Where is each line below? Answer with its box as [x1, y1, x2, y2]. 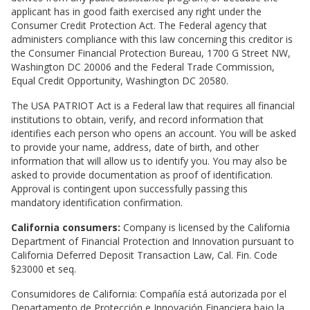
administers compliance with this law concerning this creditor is [11, 33, 293, 46]
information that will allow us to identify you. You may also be [11, 154, 287, 167]
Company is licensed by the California [120, 221, 290, 234]
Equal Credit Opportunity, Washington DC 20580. [11, 74, 228, 87]
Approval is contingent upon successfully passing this [11, 182, 248, 195]
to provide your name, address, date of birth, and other [11, 140, 259, 154]
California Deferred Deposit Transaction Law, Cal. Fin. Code [11, 248, 277, 262]
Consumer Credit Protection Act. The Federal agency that [11, 19, 267, 32]
